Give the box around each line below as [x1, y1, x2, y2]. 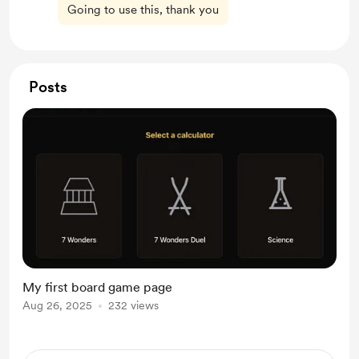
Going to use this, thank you [67, 2, 219, 17]
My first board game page [22, 280, 172, 295]
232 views [108, 299, 159, 312]
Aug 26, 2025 [22, 299, 92, 312]
